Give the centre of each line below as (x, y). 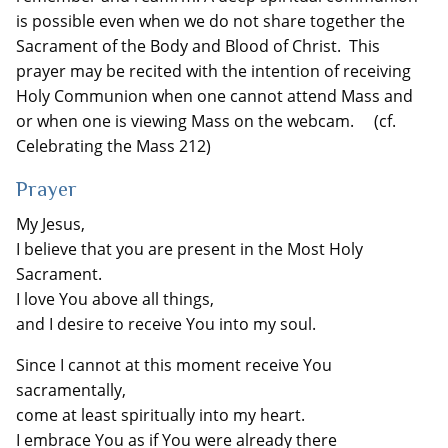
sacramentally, (71, 390)
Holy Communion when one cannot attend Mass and (214, 96)
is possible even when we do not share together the (210, 21)
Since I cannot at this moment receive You (174, 365)
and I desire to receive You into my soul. (166, 324)
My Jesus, (50, 224)
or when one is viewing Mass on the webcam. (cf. (206, 121)
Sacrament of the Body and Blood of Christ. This (198, 46)
